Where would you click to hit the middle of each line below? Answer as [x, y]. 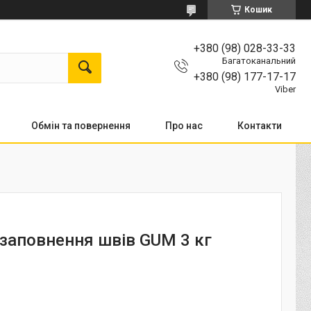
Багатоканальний [259, 60]
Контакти [260, 125]
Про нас [184, 125]
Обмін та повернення [81, 125]
